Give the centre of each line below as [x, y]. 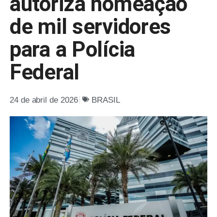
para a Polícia [72, 49]
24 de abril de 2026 [44, 100]
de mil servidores [91, 26]
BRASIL [106, 100]
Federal [45, 72]
